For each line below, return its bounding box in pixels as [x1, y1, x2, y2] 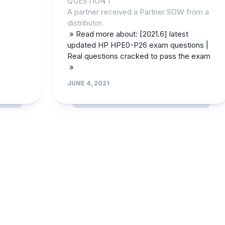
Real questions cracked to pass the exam [67, 51, 210, 61]
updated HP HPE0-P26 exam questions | [67, 40, 208, 50]
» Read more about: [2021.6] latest [67, 29, 188, 39]
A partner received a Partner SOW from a [67, 7, 209, 17]
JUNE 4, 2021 [67, 79, 109, 87]
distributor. [67, 18, 103, 28]
